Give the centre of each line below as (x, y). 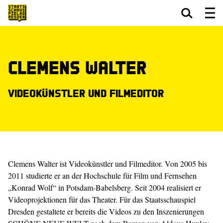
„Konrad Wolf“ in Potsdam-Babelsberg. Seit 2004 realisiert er (105, 187)
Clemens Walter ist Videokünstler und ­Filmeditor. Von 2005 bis (108, 164)
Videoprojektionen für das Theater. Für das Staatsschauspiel (102, 199)
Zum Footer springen (131, 37)
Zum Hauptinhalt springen (46, 37)
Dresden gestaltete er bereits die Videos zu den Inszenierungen (106, 211)
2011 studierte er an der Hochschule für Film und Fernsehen (102, 175)
